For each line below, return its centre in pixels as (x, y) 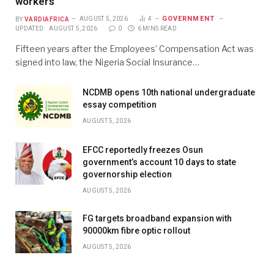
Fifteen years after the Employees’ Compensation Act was (135, 49)
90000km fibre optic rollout (136, 231)
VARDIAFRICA (47, 19)
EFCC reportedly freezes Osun (143, 150)
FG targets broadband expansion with (157, 219)
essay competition (120, 105)
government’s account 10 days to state (159, 162)
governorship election (127, 175)
